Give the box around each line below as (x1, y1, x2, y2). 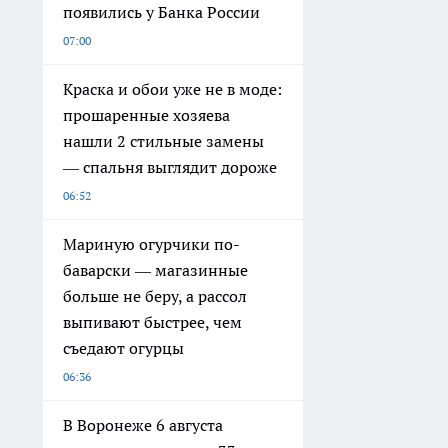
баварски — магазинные (63, 260, 248, 281)
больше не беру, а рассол (63, 286, 247, 307)
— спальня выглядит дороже (63, 157, 277, 178)
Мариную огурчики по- (63, 234, 240, 255)
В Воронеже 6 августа (63, 415, 223, 436)
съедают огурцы (63, 338, 184, 359)
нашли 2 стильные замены (63, 131, 264, 152)
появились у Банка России (63, 2, 260, 23)
